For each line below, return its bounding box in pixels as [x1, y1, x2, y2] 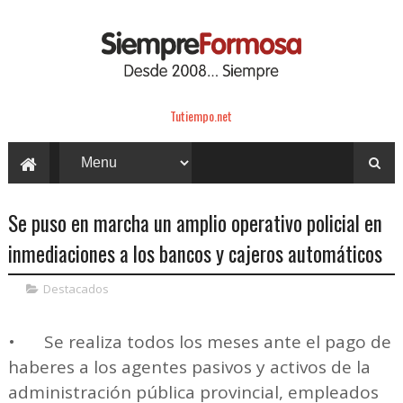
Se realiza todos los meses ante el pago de [43, 329, 391, 354]
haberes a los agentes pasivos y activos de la [7, 354, 371, 379]
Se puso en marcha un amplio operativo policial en [7, 207, 382, 238]
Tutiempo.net [170, 105, 233, 125]
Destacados [42, 280, 109, 297]
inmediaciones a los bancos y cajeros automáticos [7, 237, 382, 269]
